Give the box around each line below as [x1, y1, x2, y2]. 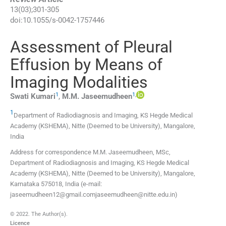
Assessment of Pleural [10, 37, 173, 57]
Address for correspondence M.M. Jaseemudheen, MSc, [10, 148, 171, 156]
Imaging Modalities [10, 73, 148, 92]
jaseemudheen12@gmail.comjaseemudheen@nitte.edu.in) [10, 191, 178, 199]
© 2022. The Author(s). [10, 211, 68, 218]
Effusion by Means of [10, 55, 162, 75]
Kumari [31, 92, 55, 101]
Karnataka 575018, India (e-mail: [10, 180, 102, 188]
